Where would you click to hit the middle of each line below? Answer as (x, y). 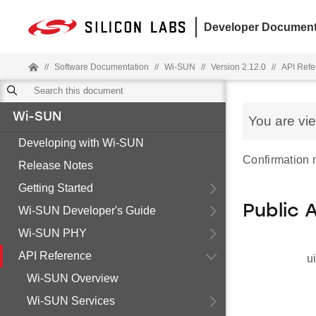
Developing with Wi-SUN (81, 143)
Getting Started (56, 188)
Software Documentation (102, 67)
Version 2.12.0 (238, 67)
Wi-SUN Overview (73, 278)
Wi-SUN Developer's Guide (87, 211)
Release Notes (56, 165)
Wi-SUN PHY (53, 233)
